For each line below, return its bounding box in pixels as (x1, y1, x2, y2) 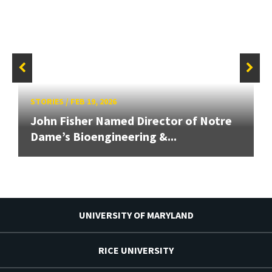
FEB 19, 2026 (70, 96, 117, 107)
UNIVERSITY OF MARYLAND (78, 209, 194, 222)
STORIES (30, 96, 64, 107)
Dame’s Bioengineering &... (30, 129, 177, 144)
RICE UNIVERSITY (98, 244, 174, 257)
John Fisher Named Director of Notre (30, 113, 232, 129)
